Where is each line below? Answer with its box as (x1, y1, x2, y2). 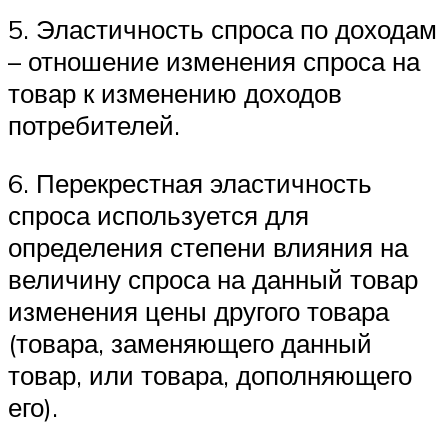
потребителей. (8, 109, 180, 142)
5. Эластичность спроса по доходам (8, 13, 437, 46)
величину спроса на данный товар (8, 262, 418, 295)
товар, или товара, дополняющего (8, 358, 412, 391)
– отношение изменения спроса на (8, 45, 420, 78)
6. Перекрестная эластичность (8, 166, 372, 199)
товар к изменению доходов (8, 77, 342, 110)
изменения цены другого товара (8, 294, 389, 327)
